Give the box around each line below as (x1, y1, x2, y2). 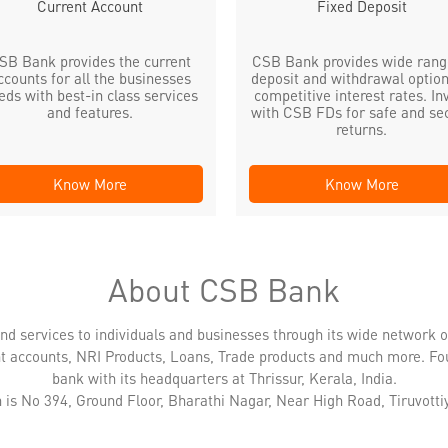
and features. (46, 101, 133, 122)
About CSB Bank (108, 268, 340, 310)
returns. (336, 118, 387, 139)
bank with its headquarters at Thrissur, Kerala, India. (51, 367, 397, 388)
